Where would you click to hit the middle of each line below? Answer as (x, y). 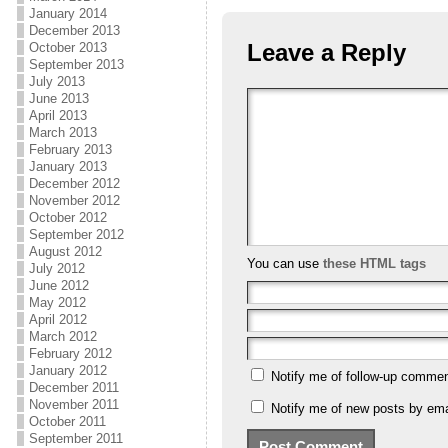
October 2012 (67, 217)
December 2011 (73, 387)
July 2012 (56, 268)
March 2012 (62, 336)
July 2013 (56, 81)
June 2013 (58, 98)
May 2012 (57, 302)
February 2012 (70, 353)
